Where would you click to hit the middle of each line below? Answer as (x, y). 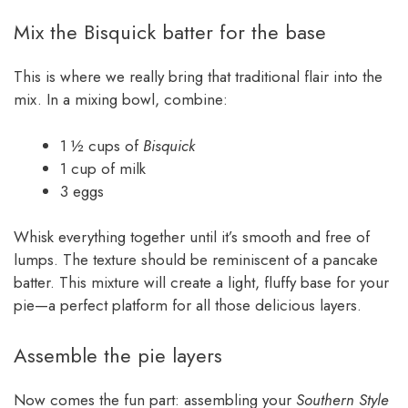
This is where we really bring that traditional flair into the (198, 77)
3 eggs (82, 191)
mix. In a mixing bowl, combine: (121, 100)
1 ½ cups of (102, 145)
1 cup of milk (103, 168)
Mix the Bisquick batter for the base (170, 32)
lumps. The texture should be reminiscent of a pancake (196, 260)
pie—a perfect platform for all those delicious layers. (188, 306)
